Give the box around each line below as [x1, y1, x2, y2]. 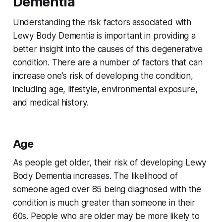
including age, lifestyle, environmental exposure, [12, 84, 198, 95]
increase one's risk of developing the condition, [12, 71, 193, 81]
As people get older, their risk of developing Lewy [12, 158, 207, 168]
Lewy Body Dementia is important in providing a [12, 31, 196, 41]
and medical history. [12, 98, 89, 108]
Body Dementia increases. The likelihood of [12, 171, 178, 181]
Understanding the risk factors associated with [12, 17, 191, 28]
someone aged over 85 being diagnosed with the [12, 184, 202, 195]
